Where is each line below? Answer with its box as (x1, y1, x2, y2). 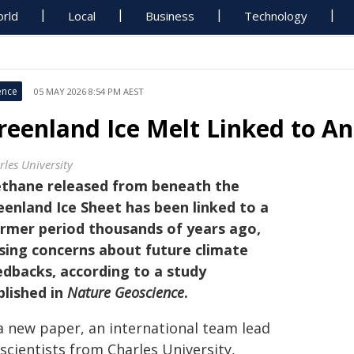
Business (145, 8, 195, 24)
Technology (244, 8, 308, 24)
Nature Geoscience (67, 283, 184, 302)
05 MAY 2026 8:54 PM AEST (34, 85, 144, 97)
